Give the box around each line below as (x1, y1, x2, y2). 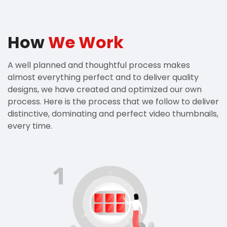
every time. (8, 120, 52, 132)
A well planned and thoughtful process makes (8, 59, 190, 71)
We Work (48, 31, 124, 54)
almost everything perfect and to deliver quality (8, 71, 199, 84)
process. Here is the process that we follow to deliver (8, 96, 219, 108)
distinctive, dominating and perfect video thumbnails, (8, 108, 218, 120)
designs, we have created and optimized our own (8, 84, 202, 96)
